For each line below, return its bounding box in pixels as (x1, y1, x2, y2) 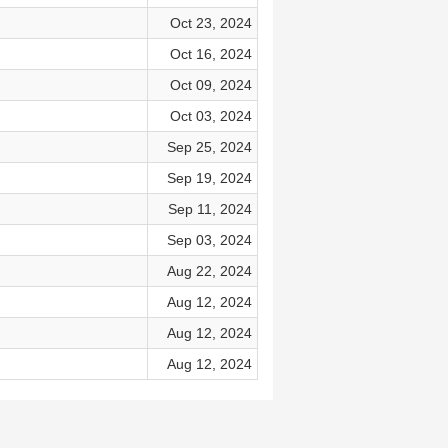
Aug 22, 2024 (166, 263, 252, 279)
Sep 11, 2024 (167, 201, 252, 217)
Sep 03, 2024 (166, 232, 252, 248)
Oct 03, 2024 (169, 108, 252, 124)
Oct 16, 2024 (169, 46, 252, 62)
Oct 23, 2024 (169, 15, 252, 31)
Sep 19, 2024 (166, 170, 252, 186)
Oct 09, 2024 (169, 77, 252, 93)
